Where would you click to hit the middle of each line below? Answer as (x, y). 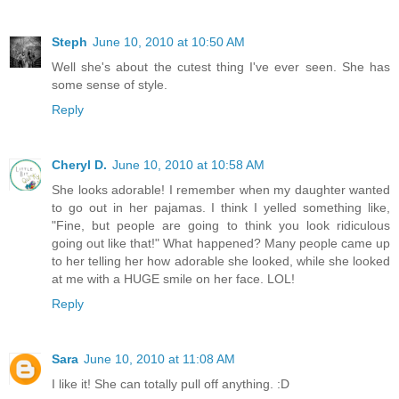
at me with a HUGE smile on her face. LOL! (173, 279)
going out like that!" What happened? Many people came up (221, 244)
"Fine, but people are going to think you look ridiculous (221, 226)
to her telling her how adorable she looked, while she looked (221, 261)
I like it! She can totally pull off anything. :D (171, 384)
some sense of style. (110, 85)
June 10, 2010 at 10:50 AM (169, 42)
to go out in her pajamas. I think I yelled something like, (221, 208)
